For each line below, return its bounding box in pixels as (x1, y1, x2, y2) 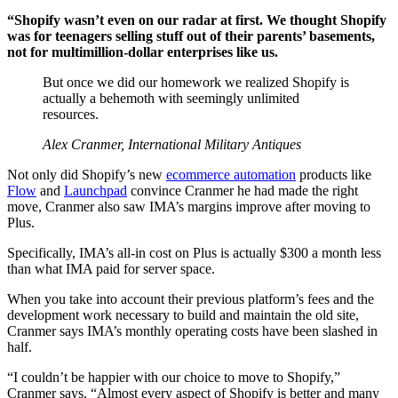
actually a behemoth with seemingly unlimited (43, 91, 299, 107)
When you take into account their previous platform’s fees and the (7, 291, 374, 307)
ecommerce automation (166, 167, 296, 183)
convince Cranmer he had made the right (127, 183, 358, 199)
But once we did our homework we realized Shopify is (43, 75, 349, 91)
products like (296, 167, 371, 183)
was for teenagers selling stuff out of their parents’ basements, (7, 28, 375, 44)
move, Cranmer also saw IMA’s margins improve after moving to (7, 199, 370, 215)
